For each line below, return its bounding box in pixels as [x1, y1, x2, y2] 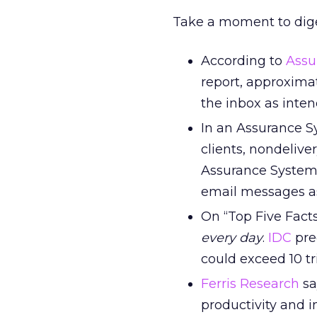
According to [201, 53, 286, 69]
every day [201, 230, 263, 246]
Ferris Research [201, 276, 299, 292]
